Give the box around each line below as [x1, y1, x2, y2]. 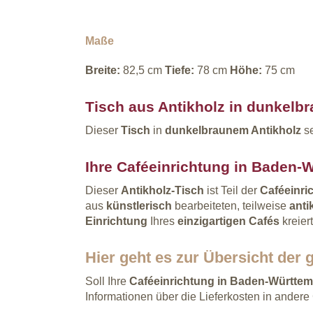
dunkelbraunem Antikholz [165, 124, 304, 136]
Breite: [85, 64, 120, 76]
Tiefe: [165, 64, 194, 76]
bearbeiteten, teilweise [172, 199, 289, 212]
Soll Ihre [85, 275, 129, 287]
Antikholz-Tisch [121, 184, 207, 196]
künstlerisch [106, 199, 172, 212]
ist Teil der [207, 184, 260, 196]
